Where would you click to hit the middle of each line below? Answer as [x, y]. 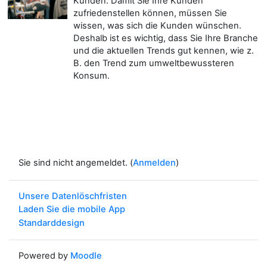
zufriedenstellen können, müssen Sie [150, 13]
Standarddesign [52, 223]
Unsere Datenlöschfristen [73, 196]
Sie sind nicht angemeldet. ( [76, 163]
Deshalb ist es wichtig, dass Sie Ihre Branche [166, 38]
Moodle [86, 256]
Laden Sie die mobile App [72, 209]
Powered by [44, 256]
